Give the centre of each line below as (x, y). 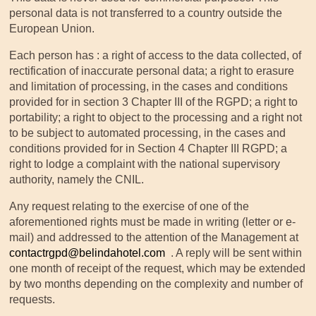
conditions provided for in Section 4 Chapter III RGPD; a (148, 148)
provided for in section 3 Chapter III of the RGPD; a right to (154, 102)
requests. (32, 299)
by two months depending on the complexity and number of (156, 284)
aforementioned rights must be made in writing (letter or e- (153, 221)
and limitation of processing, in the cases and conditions (149, 86)
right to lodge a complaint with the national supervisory (145, 164)
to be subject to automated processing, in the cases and (148, 133)
